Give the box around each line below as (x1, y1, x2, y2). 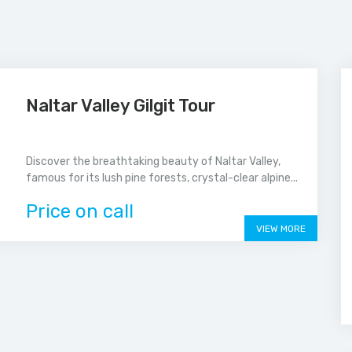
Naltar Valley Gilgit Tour (26, 95, 216, 116)
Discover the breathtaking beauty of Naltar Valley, (26, 155, 281, 168)
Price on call (26, 200, 134, 222)
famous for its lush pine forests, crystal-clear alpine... (26, 171, 299, 185)
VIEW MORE (256, 223, 306, 234)
